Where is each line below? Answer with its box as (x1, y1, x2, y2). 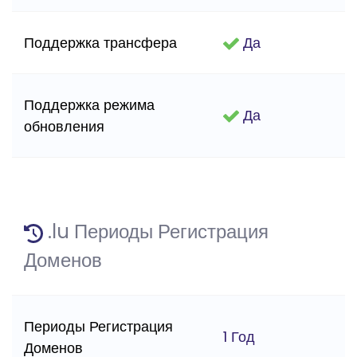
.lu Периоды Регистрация (43, 218, 269, 245)
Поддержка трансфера (24, 33, 177, 53)
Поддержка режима (24, 95, 155, 116)
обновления (24, 116, 104, 137)
